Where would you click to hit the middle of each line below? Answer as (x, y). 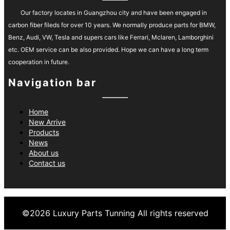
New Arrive (47, 122)
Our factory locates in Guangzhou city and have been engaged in (114, 13)
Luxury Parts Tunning (94, 213)
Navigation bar (52, 83)
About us (44, 153)
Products (44, 132)
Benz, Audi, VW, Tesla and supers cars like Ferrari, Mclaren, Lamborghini (111, 37)
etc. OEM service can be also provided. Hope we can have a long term (108, 50)
